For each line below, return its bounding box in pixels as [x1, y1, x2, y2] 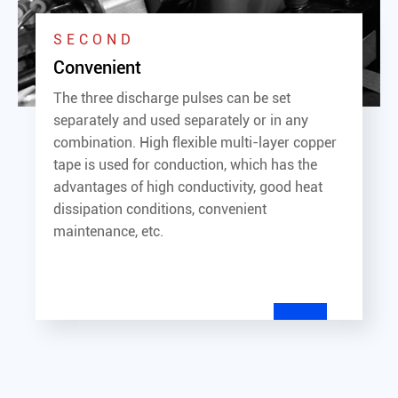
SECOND [53, 30, 135, 48]
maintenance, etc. [53, 222, 163, 240]
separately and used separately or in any [53, 111, 308, 129]
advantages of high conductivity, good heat [53, 178, 322, 195]
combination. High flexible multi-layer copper [53, 133, 337, 151]
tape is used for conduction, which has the [53, 155, 317, 173]
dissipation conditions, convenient [53, 200, 267, 218]
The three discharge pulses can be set [53, 89, 291, 107]
